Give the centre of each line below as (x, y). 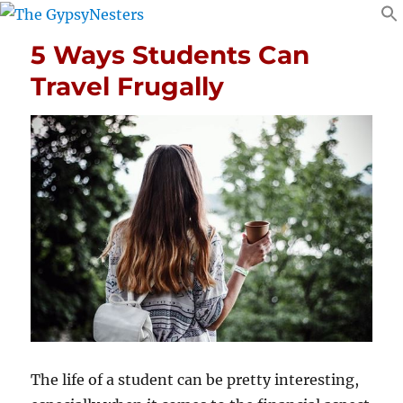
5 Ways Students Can (170, 54)
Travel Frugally (128, 86)
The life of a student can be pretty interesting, (195, 379)
